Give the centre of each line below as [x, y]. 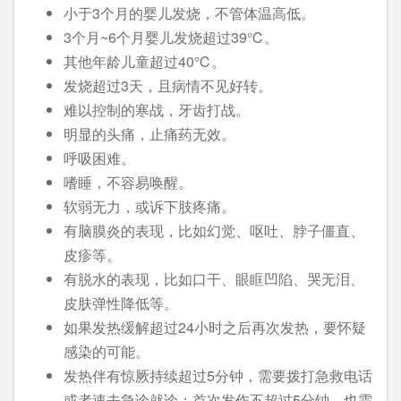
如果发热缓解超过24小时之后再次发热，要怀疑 [215, 327]
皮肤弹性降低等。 [121, 303]
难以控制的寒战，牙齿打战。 [157, 110]
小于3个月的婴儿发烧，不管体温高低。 [189, 13]
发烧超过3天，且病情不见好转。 [168, 85]
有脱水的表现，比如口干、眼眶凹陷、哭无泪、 [214, 279]
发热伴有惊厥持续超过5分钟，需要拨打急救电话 [218, 375]
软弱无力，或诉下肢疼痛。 [149, 206]
